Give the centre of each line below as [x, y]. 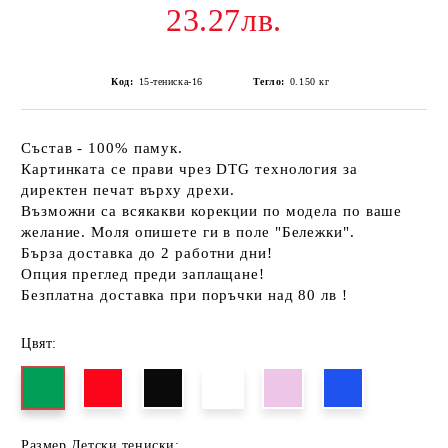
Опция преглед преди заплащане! [143, 274]
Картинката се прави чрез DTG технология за [189, 169]
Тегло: [268, 81]
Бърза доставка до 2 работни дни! [147, 253]
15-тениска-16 [170, 81]
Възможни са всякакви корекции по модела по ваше [212, 211]
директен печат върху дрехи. [128, 190]
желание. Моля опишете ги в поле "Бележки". [188, 232]
